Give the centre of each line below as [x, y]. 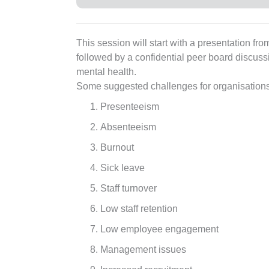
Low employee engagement [159, 229]
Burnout [117, 147]
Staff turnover [128, 188]
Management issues [143, 249]
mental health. [106, 71]
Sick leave [122, 168]
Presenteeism [130, 106]
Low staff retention [139, 208]
